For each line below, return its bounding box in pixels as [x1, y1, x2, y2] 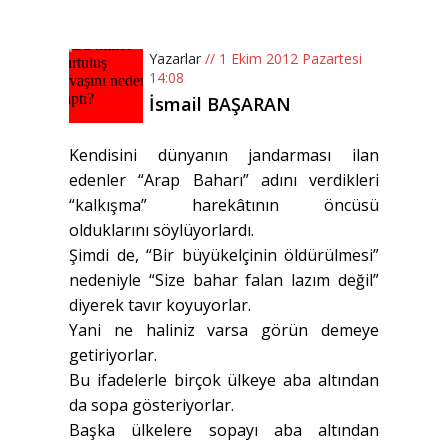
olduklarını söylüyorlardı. [69, 219, 254, 242]
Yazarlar [149, 49, 201, 69]
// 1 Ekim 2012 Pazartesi [201, 49, 362, 69]
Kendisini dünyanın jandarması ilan [69, 144, 379, 167]
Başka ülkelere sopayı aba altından [69, 419, 379, 442]
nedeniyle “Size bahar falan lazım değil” [69, 269, 379, 292]
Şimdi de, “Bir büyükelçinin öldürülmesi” [69, 244, 379, 267]
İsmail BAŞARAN [149, 92, 291, 117]
